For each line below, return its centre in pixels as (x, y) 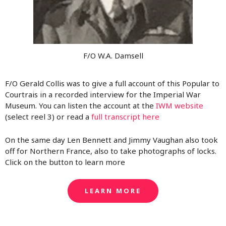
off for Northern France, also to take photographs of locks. (111, 151)
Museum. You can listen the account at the (80, 105)
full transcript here (126, 116)
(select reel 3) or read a (48, 116)
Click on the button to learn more (65, 162)
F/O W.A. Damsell (113, 56)
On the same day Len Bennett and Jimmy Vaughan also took (111, 139)
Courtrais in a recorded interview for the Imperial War (103, 94)
